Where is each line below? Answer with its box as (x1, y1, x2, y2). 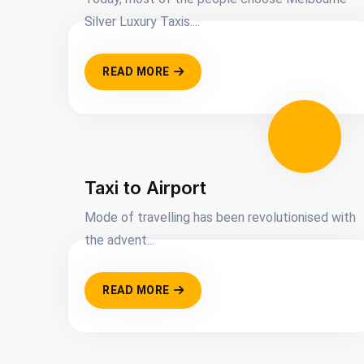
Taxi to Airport (84, 177, 206, 198)
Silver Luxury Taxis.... (84, 14, 200, 29)
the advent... (84, 232, 154, 248)
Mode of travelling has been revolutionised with (84, 210, 356, 225)
